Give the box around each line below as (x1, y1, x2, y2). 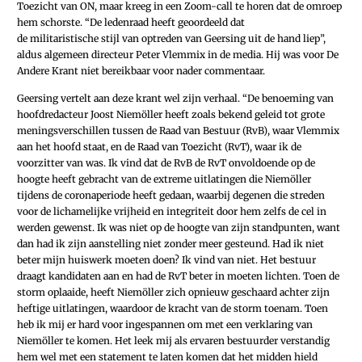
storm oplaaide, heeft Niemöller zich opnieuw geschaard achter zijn (17, 285, 330, 298)
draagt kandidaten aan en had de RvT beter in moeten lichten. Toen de (17, 269, 339, 282)
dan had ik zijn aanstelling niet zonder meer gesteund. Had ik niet (17, 237, 324, 250)
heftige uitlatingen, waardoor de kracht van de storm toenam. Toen (17, 301, 328, 314)
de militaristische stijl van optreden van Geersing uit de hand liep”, (17, 32, 326, 45)
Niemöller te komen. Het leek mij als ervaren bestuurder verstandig (17, 334, 330, 347)
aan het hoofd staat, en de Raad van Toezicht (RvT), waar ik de (17, 140, 301, 153)
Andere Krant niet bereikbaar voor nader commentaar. (17, 65, 265, 78)
